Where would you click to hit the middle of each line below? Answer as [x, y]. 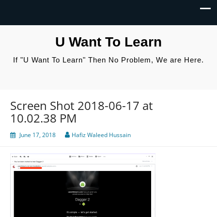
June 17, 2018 [38, 135]
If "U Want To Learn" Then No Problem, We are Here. [108, 60]
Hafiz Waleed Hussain [101, 135]
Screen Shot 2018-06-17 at [82, 106]
